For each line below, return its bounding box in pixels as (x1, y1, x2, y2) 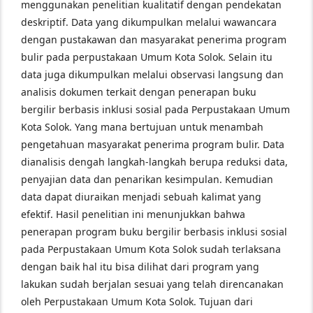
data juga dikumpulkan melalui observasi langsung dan (21, 68, 284, 81)
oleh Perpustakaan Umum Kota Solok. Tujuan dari (21, 295, 253, 308)
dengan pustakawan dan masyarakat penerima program (21, 33, 286, 46)
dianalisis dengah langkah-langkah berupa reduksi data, (21, 155, 288, 168)
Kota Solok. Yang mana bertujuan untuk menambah (21, 120, 263, 133)
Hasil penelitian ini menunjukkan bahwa (56, 208, 245, 221)
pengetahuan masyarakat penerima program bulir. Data (21, 138, 284, 151)
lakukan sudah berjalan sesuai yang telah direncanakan (21, 277, 284, 291)
